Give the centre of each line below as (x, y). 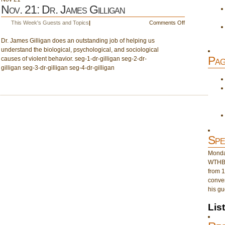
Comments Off (167, 23)
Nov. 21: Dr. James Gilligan (63, 10)
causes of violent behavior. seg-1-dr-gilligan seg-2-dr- (74, 59)
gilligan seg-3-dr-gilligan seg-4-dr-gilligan (58, 68)
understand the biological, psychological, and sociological (80, 50)
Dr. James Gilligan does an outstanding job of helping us (78, 41)
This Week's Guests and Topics (50, 23)
